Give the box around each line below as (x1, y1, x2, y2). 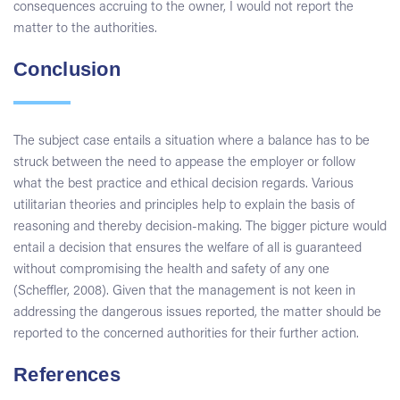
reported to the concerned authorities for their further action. (13, 328, 359, 341)
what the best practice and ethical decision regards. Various (13, 178, 354, 191)
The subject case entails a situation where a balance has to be (13, 135, 370, 148)
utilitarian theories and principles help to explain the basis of (13, 199, 354, 212)
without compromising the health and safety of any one (13, 263, 329, 277)
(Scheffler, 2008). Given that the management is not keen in (13, 285, 355, 298)
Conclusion (13, 58, 121, 80)
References (13, 363, 121, 387)
